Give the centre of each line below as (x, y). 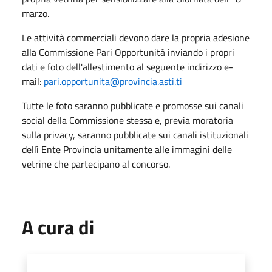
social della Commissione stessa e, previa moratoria (127, 120)
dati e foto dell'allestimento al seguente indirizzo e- (127, 67)
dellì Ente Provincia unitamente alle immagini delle (127, 149)
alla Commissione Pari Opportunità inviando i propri (128, 52)
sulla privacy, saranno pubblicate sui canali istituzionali (135, 135)
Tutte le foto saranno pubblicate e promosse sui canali (133, 106)
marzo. (36, 13)
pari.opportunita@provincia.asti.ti (113, 81)
